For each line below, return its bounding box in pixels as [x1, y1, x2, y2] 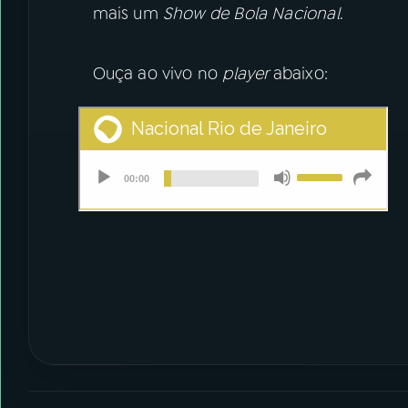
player [222, 62, 273, 85]
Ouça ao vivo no [92, 62, 223, 85]
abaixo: [272, 62, 328, 85]
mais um [92, 3, 163, 25]
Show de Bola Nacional [162, 3, 340, 25]
